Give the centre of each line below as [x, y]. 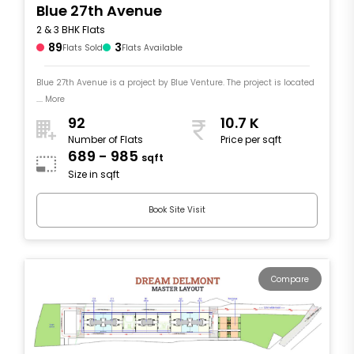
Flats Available [152, 47]
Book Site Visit [177, 210]
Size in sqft [94, 175]
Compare [290, 279]
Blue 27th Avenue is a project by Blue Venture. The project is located [175, 82]
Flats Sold [83, 47]
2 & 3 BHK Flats [71, 29]
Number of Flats [105, 140]
